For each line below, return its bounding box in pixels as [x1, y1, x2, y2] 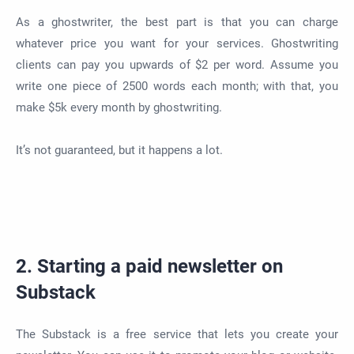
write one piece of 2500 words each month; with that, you [16, 79, 338, 94]
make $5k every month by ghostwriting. [16, 100, 222, 115]
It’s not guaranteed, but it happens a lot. [16, 143, 223, 158]
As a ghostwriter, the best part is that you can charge [16, 15, 338, 30]
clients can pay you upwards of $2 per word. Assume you [16, 58, 338, 73]
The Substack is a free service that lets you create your [16, 326, 338, 341]
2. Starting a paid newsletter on [16, 255, 283, 278]
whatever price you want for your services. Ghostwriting [16, 36, 338, 51]
